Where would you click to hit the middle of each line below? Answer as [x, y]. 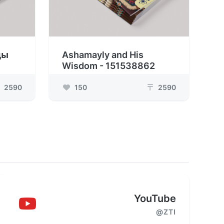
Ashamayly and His [103, 55]
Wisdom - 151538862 [108, 66]
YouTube [155, 199]
